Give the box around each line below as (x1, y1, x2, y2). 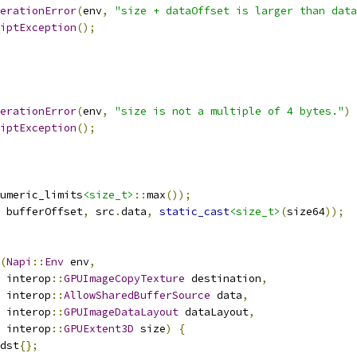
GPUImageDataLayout (64, 305, 178, 319)
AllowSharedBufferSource (64, 288, 210, 302)
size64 (287, 205, 325, 218)
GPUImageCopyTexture (64, 272, 185, 285)
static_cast (159, 205, 229, 218)
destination (185, 272, 261, 285)
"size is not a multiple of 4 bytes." (115, 104, 344, 118)
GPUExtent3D (64, 322, 134, 335)
